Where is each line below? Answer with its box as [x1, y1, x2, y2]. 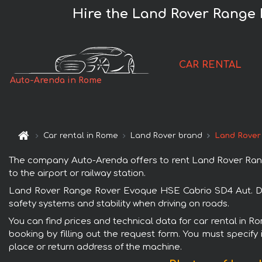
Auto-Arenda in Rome [10, 76, 102, 85]
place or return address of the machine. [9, 242, 182, 252]
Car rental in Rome [43, 132, 119, 140]
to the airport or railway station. [9, 168, 146, 178]
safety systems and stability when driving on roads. [9, 198, 229, 209]
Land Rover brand [130, 132, 203, 140]
